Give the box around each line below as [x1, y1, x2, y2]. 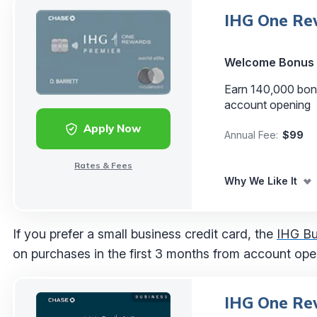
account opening [224, 97, 311, 112]
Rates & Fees [74, 159, 132, 171]
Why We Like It [224, 174, 297, 187]
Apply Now [83, 121, 141, 135]
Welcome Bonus [224, 54, 314, 69]
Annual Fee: [224, 128, 278, 141]
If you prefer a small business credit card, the [13, 226, 277, 241]
